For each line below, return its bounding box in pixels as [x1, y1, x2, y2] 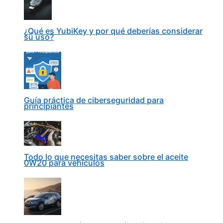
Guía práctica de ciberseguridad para [24, 95, 164, 106]
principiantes [24, 101, 74, 111]
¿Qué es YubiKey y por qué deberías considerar [24, 26, 203, 36]
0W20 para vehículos [24, 158, 105, 168]
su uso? [24, 32, 54, 42]
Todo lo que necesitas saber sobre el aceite [24, 152, 188, 162]
